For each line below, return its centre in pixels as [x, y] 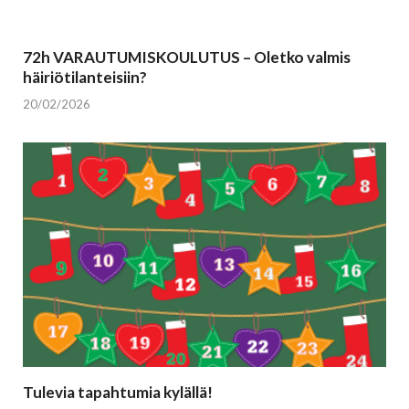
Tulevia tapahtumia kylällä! [118, 392]
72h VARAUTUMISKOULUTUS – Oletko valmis [187, 58]
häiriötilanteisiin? [85, 78]
